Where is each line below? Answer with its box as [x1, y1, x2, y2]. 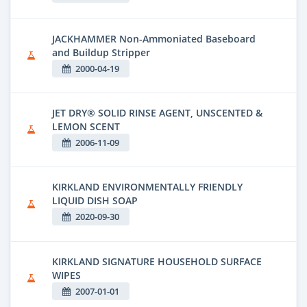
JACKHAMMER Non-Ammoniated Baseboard [52, 32, 256, 45]
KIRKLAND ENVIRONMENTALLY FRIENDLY [52, 180, 243, 194]
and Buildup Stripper [52, 45, 150, 59]
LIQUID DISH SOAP [52, 194, 138, 208]
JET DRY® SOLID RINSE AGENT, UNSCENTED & [52, 106, 262, 119]
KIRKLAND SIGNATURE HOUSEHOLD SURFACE [52, 254, 262, 268]
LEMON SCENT [52, 119, 120, 133]
